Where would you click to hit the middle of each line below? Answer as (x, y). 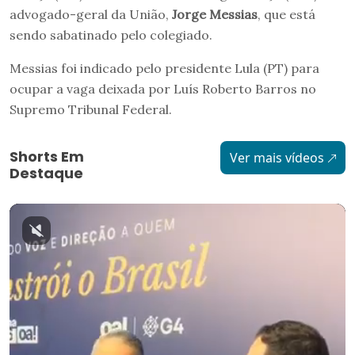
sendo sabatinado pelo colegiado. (111, 35)
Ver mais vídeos (277, 158)
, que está (286, 15)
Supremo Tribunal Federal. (91, 110)
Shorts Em (47, 157)
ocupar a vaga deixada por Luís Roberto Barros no (163, 89)
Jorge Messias (215, 15)
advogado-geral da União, (91, 15)
